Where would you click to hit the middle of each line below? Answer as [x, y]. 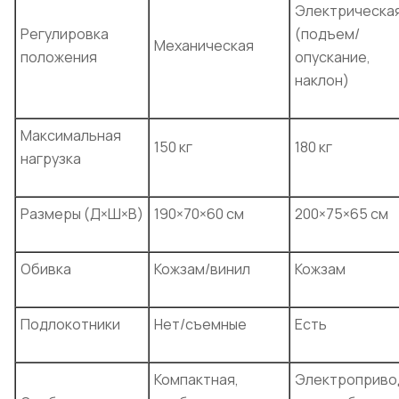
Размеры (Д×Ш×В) [82, 213]
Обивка [46, 269]
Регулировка [65, 33]
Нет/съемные [200, 324]
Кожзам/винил [202, 269]
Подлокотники [70, 324]
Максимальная [71, 135]
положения [59, 57]
